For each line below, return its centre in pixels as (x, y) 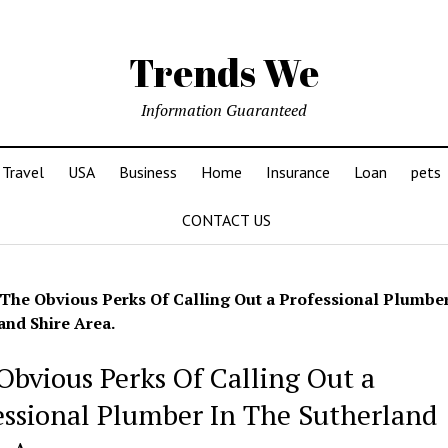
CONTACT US (226, 220)
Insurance (297, 172)
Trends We (224, 72)
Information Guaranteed (224, 110)
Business (147, 172)
